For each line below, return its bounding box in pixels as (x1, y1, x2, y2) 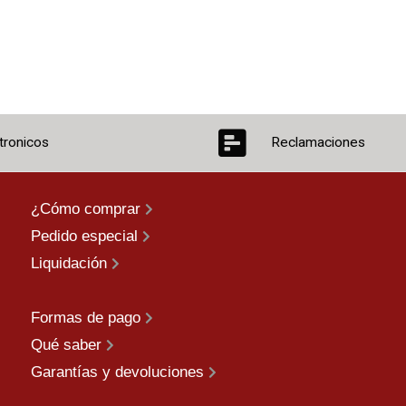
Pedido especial (30, 227, 142, 246)
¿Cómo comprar (30, 200, 145, 218)
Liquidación (30, 255, 111, 273)
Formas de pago (30, 309, 145, 327)
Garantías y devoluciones (30, 363, 208, 382)
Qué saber (30, 336, 106, 354)
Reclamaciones (271, 133, 365, 150)
